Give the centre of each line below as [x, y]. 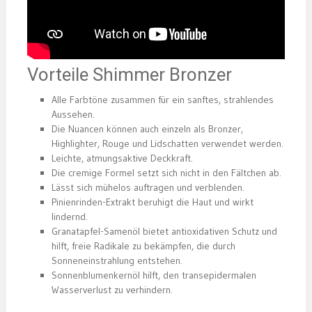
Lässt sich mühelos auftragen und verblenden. [148, 188]
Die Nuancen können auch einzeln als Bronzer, [147, 129]
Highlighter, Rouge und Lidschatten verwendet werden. [167, 144]
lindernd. [69, 217]
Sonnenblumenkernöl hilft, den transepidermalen [154, 275]
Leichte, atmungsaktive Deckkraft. [122, 158]
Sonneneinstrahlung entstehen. [117, 261]
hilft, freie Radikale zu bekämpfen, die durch [143, 246]
